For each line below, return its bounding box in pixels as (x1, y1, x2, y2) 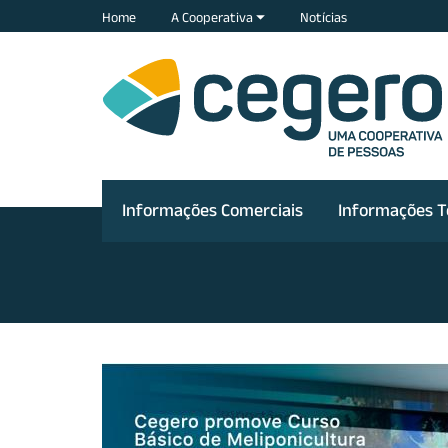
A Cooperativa (171, 9, 256, 25)
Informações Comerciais (122, 199, 303, 220)
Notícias (300, 9, 347, 25)
